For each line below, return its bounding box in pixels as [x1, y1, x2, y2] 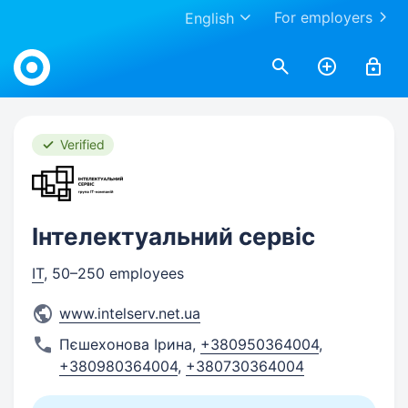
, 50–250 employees [44, 264, 184, 282]
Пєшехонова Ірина [59, 335, 192, 353]
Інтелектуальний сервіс [32, 222, 315, 250]
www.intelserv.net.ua [59, 304, 200, 322]
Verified [60, 137, 105, 152]
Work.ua [13, 38, 68, 56]
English [185, 9, 234, 27]
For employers [274, 8, 372, 26]
